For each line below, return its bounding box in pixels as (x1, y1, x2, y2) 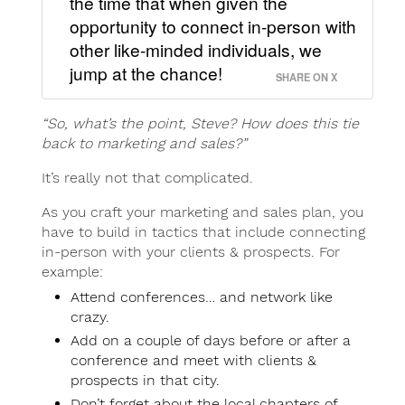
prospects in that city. (70, 372, 220, 390)
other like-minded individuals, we (69, 37, 322, 62)
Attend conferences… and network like (70, 288, 333, 306)
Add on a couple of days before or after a (70, 332, 351, 350)
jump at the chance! (69, 61, 222, 86)
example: (41, 263, 103, 281)
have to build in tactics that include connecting (41, 223, 365, 241)
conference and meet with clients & (70, 352, 316, 370)
